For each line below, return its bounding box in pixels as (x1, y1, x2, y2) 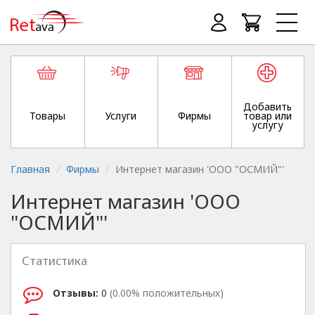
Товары (30, 109, 66, 123)
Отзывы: (53, 285, 98, 300)
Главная (11, 162, 50, 176)
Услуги (105, 109, 137, 123)
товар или (243, 109, 292, 123)
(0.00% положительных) (110, 285, 224, 300)
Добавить (243, 100, 292, 114)
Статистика (22, 252, 87, 269)
